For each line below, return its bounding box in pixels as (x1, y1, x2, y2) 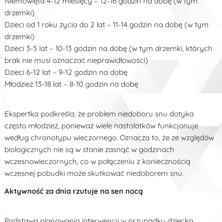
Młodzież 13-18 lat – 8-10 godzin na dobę (4, 79, 139, 89)
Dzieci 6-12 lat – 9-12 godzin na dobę (4, 67, 128, 77)
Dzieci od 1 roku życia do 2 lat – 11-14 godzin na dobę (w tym (4, 19, 209, 29)
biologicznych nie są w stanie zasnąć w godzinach (4, 144, 175, 154)
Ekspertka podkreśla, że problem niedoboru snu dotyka (4, 109, 194, 118)
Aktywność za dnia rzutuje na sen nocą (4, 186, 143, 196)
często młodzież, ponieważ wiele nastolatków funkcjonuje (4, 120, 199, 130)
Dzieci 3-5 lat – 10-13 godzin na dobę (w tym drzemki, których (4, 43, 213, 53)
